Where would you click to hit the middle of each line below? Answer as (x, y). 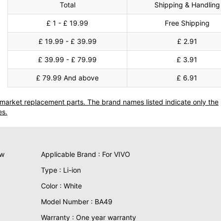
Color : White (61, 186)
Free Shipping (187, 23)
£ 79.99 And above (68, 78)
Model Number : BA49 (76, 202)
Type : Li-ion (61, 170)
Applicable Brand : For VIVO (85, 154)
